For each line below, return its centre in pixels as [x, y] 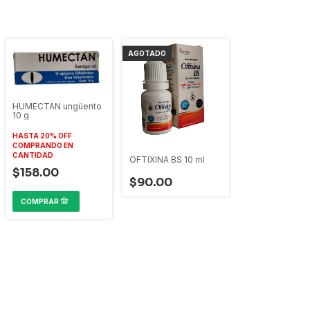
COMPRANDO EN [43, 145]
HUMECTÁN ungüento [57, 106]
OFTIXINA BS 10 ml [167, 159]
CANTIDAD [33, 155]
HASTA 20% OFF [42, 135]
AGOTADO [147, 53]
